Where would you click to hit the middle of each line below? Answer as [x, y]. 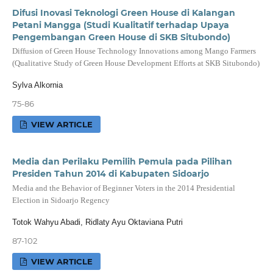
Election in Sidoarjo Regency [61, 200]
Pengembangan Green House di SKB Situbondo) [121, 37]
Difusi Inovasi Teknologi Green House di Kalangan [123, 12]
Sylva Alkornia [37, 85]
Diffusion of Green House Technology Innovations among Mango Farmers [134, 51]
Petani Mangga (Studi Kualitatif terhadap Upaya [120, 25]
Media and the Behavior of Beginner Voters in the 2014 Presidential [123, 188]
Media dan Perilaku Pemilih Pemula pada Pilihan [122, 162]
